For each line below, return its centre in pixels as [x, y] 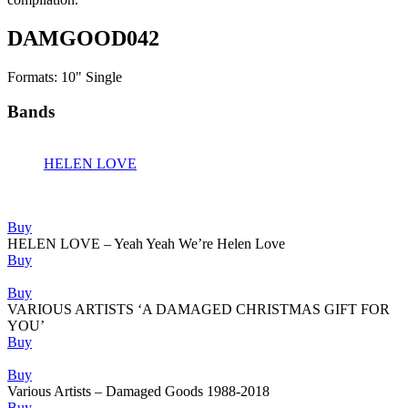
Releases [37, 196]
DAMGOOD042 [83, 38]
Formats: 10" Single [65, 76]
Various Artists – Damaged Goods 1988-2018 [138, 392]
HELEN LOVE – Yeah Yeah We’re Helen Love [146, 244]
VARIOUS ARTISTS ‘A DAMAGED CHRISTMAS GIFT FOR [199, 310]
